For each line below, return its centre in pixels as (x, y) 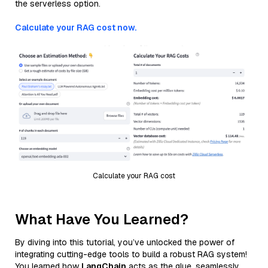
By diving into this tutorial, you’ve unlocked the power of (125, 242)
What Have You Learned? (102, 219)
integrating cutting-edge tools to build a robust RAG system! (131, 254)
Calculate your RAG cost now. (76, 28)
